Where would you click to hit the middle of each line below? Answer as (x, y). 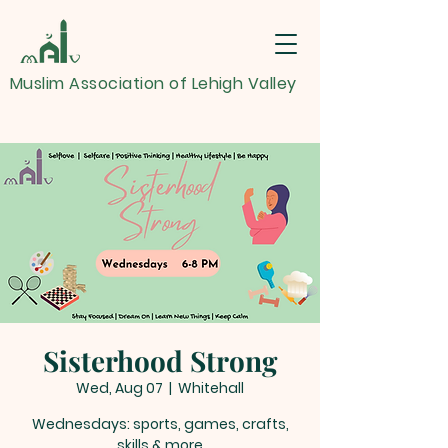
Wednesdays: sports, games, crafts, (160, 424)
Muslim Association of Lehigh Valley (153, 83)
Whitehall (211, 388)
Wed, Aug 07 (119, 388)
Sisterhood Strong (160, 360)
